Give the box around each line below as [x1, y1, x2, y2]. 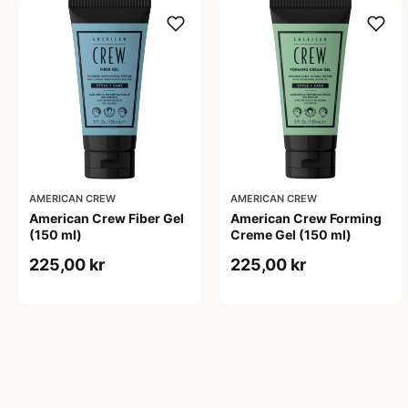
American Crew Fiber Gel [29, 210, 184, 227]
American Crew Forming [229, 210, 382, 227]
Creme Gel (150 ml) [229, 227, 352, 243]
